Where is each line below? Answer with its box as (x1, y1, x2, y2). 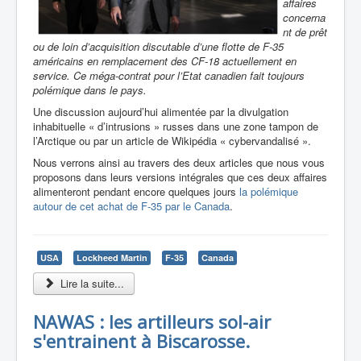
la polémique (239, 184, 298, 199)
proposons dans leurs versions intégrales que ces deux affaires (33, 169, 327, 185)
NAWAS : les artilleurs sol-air (33, 309, 271, 334)
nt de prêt (283, 24, 327, 39)
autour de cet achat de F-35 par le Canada (33, 198, 230, 214)
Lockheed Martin (77, 251, 147, 263)
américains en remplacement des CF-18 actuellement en (33, 53, 297, 68)
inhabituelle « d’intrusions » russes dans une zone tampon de (33, 118, 318, 134)
